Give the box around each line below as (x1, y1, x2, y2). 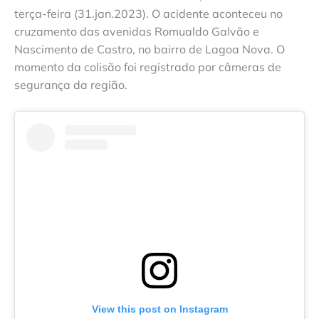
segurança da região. (14, 77, 127, 92)
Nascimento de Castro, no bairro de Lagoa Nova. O (14, 41, 285, 56)
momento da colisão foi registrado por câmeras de (14, 59, 281, 74)
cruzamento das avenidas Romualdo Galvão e (14, 23, 259, 38)
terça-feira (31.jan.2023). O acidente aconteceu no (14, 6, 283, 21)
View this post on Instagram (91, 303, 228, 315)
